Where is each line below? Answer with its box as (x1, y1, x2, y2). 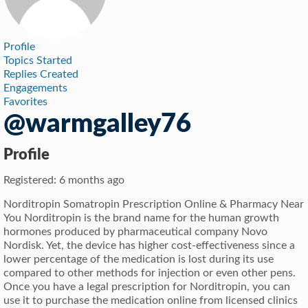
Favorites (3, 96, 47, 107)
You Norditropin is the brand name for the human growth (3, 212, 279, 223)
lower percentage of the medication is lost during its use (3, 253, 274, 265)
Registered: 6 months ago (3, 174, 124, 186)
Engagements (3, 82, 67, 93)
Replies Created (3, 68, 78, 80)
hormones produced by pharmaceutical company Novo (3, 225, 267, 237)
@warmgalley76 (3, 110, 191, 137)
